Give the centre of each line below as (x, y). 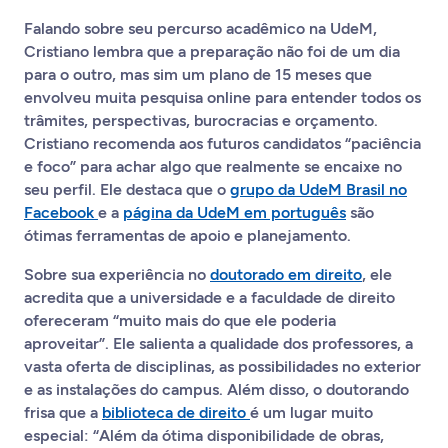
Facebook (61, 212)
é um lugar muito (311, 412)
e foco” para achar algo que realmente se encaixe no (213, 166)
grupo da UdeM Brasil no (318, 189)
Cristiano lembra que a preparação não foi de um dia (212, 51)
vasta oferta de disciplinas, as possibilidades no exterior (222, 366)
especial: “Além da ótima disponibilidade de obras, (204, 435)
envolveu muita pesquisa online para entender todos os (222, 97)
